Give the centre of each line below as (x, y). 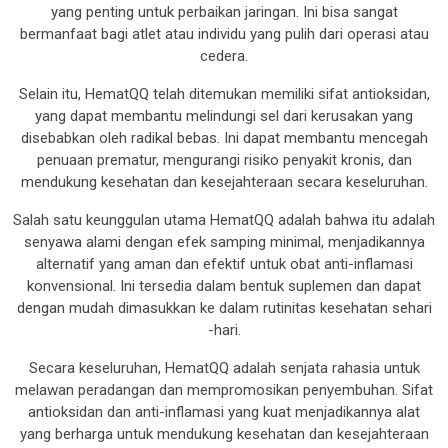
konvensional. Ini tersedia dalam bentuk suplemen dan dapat (224, 286)
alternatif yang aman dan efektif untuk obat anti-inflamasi (224, 264)
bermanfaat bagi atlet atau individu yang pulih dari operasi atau (224, 34)
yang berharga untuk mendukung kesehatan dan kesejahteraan (224, 434)
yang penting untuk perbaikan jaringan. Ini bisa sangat (224, 12)
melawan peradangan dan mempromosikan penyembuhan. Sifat (224, 390)
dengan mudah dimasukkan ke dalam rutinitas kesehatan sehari (224, 308)
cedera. (224, 56)
